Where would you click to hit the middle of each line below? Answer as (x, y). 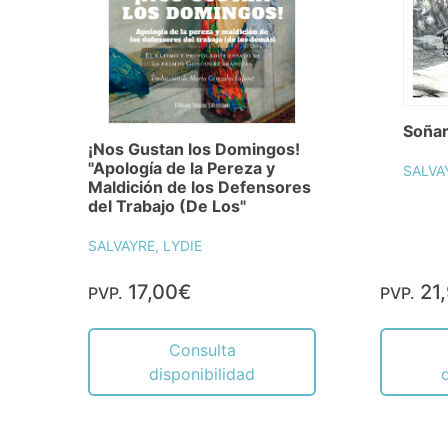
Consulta (202, 349)
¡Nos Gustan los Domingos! (194, 148)
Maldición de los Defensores (199, 186)
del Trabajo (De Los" (167, 205)
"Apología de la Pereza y (181, 167)
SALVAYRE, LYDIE (145, 245)
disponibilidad (202, 373)
